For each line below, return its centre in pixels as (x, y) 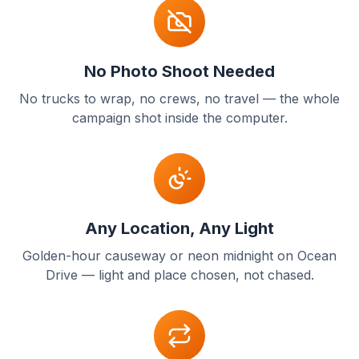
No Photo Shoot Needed (179, 71)
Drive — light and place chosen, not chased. (179, 275)
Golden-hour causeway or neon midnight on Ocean (179, 256)
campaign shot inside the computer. (179, 118)
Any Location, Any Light (179, 228)
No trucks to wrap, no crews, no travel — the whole (179, 99)
